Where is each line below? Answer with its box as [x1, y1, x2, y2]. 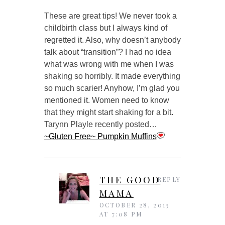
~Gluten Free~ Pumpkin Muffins [44, 132, 157, 141]
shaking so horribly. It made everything [44, 71, 180, 80]
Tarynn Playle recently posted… [44, 120, 157, 129]
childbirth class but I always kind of [44, 23, 167, 32]
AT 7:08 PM [99, 209, 143, 218]
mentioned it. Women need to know [44, 95, 169, 104]
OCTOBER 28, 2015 [99, 200, 170, 209]
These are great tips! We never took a [44, 11, 177, 20]
